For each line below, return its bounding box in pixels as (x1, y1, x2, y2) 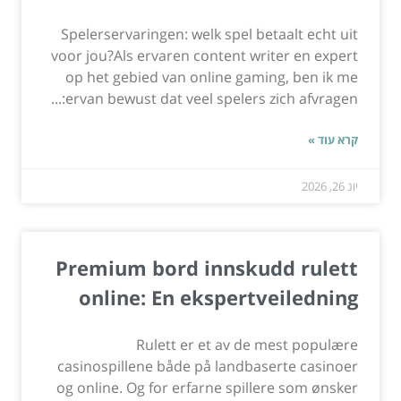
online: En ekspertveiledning (79, 284, 358, 311)
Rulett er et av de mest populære (136, 335, 358, 355)
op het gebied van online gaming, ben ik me (65, 67, 358, 88)
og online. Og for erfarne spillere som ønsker (56, 378, 358, 398)
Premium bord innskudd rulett (55, 254, 358, 282)
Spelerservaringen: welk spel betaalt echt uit (61, 24, 358, 45)
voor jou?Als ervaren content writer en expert (51, 46, 358, 66)
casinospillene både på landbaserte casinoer (57, 356, 358, 377)
